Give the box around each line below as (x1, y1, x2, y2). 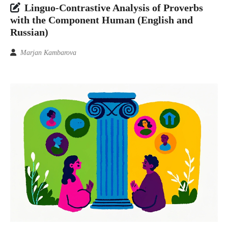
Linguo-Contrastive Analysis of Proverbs (24, 2, 203, 14)
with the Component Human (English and (10, 14, 193, 26)
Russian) (10, 26, 48, 38)
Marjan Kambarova (20, 49, 76, 57)
